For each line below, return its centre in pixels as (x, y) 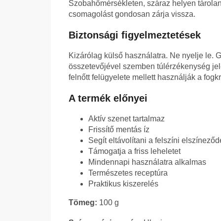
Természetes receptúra (128, 173)
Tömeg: (83, 203)
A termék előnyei (108, 98)
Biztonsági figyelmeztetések (135, 35)
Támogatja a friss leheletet (134, 151)
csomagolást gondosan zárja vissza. (132, 14)
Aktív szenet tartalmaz (127, 119)
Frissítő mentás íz (119, 130)
